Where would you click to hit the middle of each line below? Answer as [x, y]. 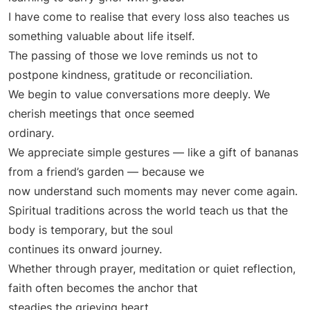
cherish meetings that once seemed [101, 114]
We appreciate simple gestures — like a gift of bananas [153, 153]
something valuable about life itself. [101, 36]
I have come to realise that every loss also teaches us [149, 17]
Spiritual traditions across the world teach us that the [148, 211]
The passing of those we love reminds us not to [133, 56]
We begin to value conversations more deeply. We [139, 94]
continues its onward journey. [85, 249]
